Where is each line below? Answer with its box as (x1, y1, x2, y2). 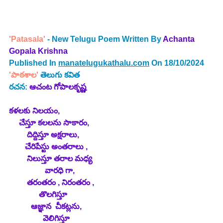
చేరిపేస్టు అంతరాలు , (9, 142, 88, 151)
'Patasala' (9, 35, 47, 44)
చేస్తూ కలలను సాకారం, (9, 118, 89, 127)
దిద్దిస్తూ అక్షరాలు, (9, 130, 79, 139)
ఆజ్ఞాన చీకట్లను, (9, 202, 82, 211)
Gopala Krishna (9, 47, 68, 56)
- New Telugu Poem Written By (47, 35, 163, 44)
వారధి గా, (9, 166, 75, 175)
